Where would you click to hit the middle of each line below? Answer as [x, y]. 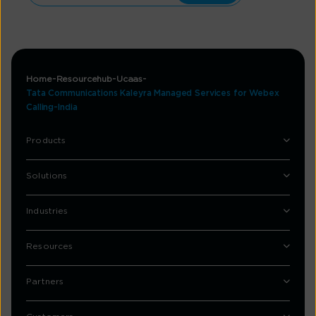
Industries [47, 211]
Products [46, 141]
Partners [45, 282]
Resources [50, 247]
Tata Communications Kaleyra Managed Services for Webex [153, 93]
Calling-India [52, 108]
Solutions [47, 176]
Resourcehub [84, 79]
